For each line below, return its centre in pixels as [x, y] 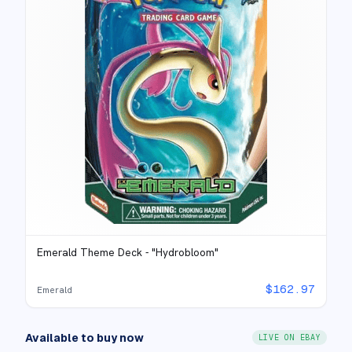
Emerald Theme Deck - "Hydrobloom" [128, 252]
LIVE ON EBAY [289, 337]
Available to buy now [84, 337]
